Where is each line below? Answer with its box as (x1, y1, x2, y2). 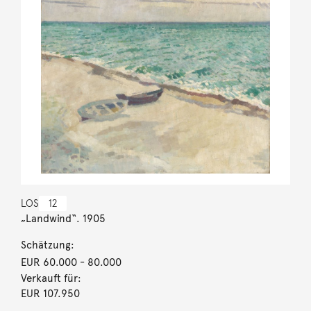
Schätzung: (20, 238, 74, 251)
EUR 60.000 (20, 255, 77, 269)
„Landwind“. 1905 (20, 212, 106, 225)
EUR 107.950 (20, 287, 80, 300)
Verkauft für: (20, 271, 81, 285)
